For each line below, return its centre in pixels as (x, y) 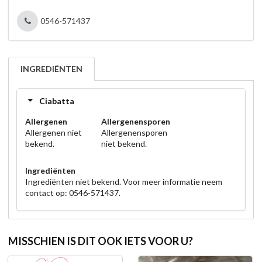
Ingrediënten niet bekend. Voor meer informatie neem (124, 182)
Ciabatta (57, 101)
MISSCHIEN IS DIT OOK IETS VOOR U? (101, 241)
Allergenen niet (54, 133)
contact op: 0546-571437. (73, 193)
